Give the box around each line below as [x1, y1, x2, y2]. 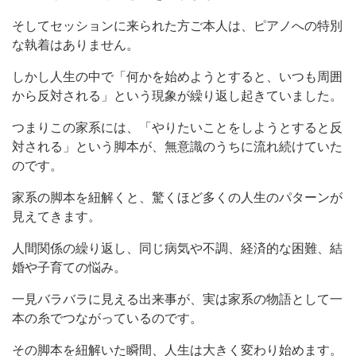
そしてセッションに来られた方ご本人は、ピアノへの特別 [12, 18, 342, 33]
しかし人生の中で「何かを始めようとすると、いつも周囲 [12, 69, 342, 83]
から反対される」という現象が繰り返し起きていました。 [12, 88, 342, 103]
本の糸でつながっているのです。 [12, 311, 203, 325]
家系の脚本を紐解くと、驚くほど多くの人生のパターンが [12, 190, 342, 204]
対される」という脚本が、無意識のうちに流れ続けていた [12, 139, 342, 153]
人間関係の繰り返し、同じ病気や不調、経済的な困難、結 [12, 241, 342, 255]
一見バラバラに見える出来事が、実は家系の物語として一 [12, 292, 342, 306]
